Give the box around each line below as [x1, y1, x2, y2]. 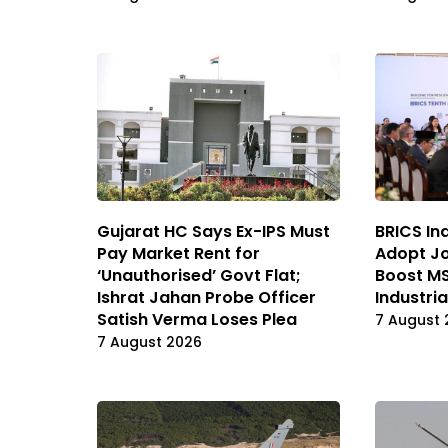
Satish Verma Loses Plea [97, 308, 297, 332]
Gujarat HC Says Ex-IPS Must [97, 220, 330, 244]
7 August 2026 [97, 332, 202, 353]
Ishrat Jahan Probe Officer [97, 286, 316, 310]
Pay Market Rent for [97, 242, 260, 266]
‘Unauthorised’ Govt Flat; [97, 264, 301, 288]
